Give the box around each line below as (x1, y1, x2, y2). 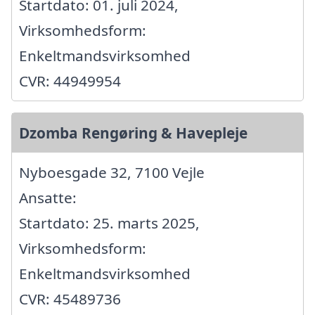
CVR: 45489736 (19, 288, 121, 309)
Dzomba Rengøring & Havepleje (19, 122, 247, 143)
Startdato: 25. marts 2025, (19, 212, 200, 233)
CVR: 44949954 (19, 70, 121, 91)
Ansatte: (19, 187, 77, 207)
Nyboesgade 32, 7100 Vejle (19, 162, 205, 182)
